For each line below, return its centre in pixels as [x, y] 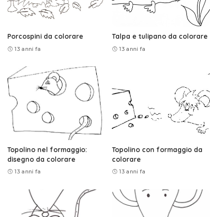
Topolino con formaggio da [157, 149]
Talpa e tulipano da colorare [160, 36]
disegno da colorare [41, 159]
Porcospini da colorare [45, 36]
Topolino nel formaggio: [47, 149]
